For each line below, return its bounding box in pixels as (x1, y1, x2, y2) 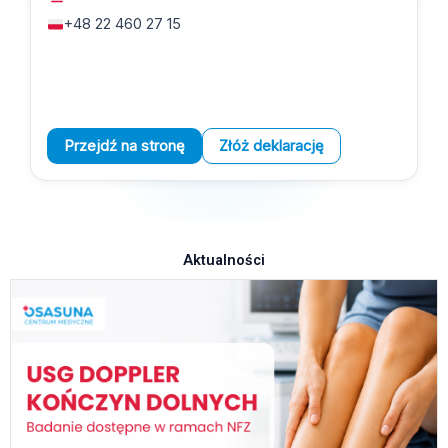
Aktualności (183, 251, 265, 269)
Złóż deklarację (219, 137, 324, 155)
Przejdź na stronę (64, 137, 185, 155)
